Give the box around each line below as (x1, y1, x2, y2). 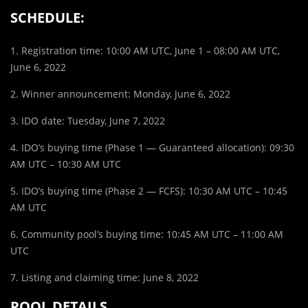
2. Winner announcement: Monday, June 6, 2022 (10, 87, 230, 100)
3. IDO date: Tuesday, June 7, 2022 (10, 113, 165, 127)
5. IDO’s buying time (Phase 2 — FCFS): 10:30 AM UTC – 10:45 (10, 184, 287, 197)
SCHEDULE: (10, 8, 85, 27)
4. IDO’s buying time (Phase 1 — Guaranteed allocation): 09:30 (10, 140, 294, 154)
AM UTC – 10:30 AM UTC (10, 157, 121, 170)
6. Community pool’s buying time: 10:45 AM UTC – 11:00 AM (10, 227, 283, 241)
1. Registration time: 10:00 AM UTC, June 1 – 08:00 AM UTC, (10, 43, 280, 57)
